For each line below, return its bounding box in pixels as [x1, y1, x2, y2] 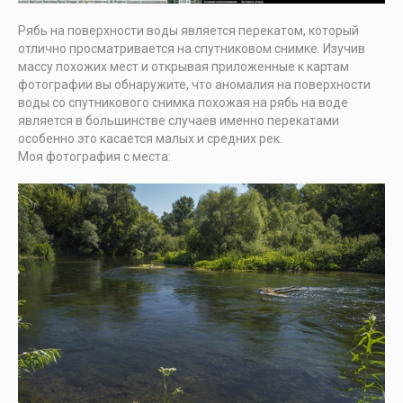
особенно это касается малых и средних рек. [18, 130, 282, 146]
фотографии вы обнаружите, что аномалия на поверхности [18, 76, 371, 92]
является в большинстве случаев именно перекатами [18, 112, 339, 128]
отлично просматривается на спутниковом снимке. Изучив [18, 40, 365, 56]
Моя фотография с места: [18, 148, 171, 164]
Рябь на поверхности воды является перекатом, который [18, 22, 359, 38]
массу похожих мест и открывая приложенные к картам [18, 58, 349, 74]
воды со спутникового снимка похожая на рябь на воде [18, 94, 348, 110]
